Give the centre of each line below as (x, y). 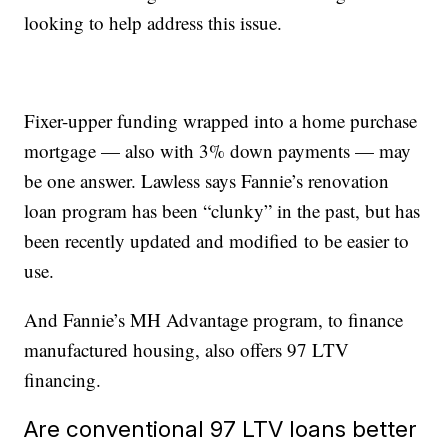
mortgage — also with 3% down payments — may (218, 150)
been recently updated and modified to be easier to (217, 240)
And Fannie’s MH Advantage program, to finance (214, 319)
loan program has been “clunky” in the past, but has (222, 210)
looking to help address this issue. (153, 22)
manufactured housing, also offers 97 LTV (187, 349)
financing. (63, 379)
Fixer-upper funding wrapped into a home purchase (221, 120)
